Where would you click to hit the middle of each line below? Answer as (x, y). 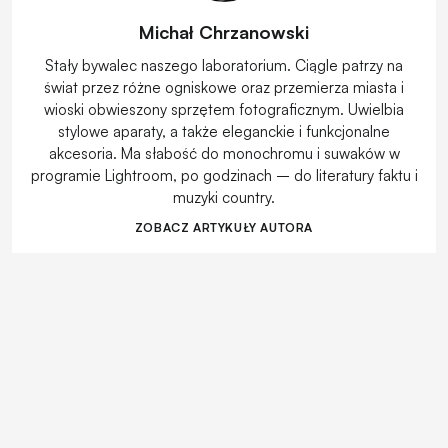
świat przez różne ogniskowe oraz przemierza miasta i (224, 87)
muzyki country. (224, 197)
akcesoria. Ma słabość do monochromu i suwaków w (224, 153)
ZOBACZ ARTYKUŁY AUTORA (224, 227)
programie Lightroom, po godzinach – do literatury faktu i (224, 175)
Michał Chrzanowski (224, 31)
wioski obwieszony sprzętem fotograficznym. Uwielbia (224, 109)
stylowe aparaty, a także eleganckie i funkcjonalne (224, 131)
